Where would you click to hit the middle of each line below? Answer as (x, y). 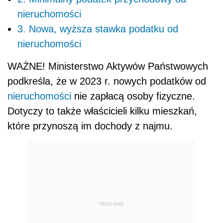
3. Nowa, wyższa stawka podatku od (98, 29)
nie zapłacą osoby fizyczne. (133, 96)
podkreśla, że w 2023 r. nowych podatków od (107, 81)
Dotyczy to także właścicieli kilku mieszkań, (102, 111)
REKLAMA (111, 204)
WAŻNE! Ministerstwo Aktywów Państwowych (108, 66)
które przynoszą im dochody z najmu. (90, 126)
